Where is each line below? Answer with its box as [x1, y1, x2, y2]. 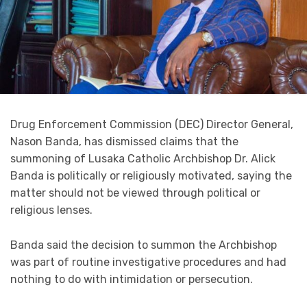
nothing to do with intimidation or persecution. [10, 273, 253, 286]
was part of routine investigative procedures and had [10, 256, 286, 269]
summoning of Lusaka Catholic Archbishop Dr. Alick [10, 152, 275, 166]
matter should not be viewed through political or [10, 186, 260, 200]
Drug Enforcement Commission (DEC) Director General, [10, 118, 293, 132]
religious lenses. [10, 204, 93, 217]
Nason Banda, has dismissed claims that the [10, 135, 238, 149]
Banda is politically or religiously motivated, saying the [10, 169, 292, 183]
